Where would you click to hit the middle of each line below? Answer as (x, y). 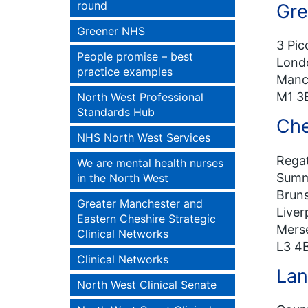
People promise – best (135, 56)
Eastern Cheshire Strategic (146, 219)
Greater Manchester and (140, 203)
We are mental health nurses (150, 163)
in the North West (123, 178)
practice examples (125, 71)
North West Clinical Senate (147, 285)
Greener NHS (111, 31)
